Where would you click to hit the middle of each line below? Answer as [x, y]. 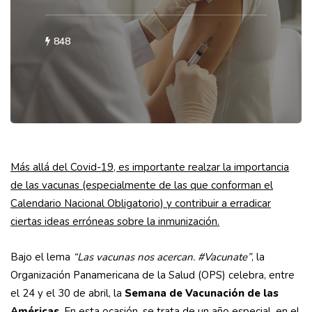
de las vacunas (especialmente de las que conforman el [142, 186]
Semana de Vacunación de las [202, 294]
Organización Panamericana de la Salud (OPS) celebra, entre [153, 275]
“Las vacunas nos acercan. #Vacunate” [162, 257]
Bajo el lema [42, 257]
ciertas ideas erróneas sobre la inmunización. [115, 222]
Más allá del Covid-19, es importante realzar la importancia [150, 167]
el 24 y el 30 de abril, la [68, 294]
